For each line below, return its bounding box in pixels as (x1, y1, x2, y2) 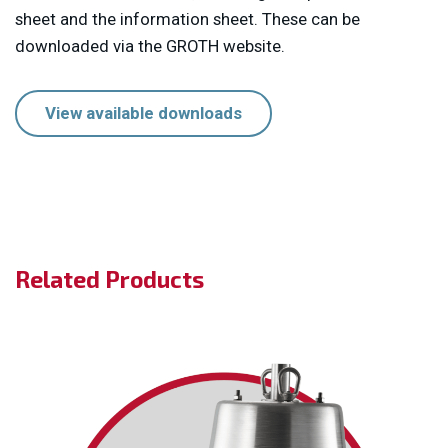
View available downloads (45, 103, 242, 123)
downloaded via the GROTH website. (15, 36, 285, 56)
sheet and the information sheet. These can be (15, 9, 360, 29)
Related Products (15, 265, 209, 293)
